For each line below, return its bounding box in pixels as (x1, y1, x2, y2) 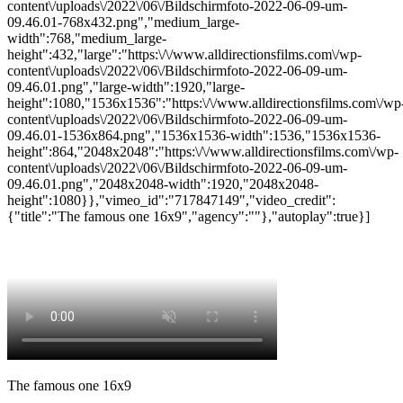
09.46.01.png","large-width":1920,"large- (7, 79, 245, 94)
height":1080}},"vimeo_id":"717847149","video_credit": (7, 193, 336, 208)
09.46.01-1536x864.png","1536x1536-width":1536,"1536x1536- (7, 128, 381, 143)
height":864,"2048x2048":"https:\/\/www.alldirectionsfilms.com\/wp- (7, 144, 399, 159)
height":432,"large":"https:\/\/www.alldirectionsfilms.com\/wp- (7, 47, 362, 62)
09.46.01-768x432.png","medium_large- (7, 14, 239, 30)
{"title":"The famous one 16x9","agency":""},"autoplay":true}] (7, 209, 370, 224)
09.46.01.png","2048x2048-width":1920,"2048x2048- (7, 176, 318, 192)
